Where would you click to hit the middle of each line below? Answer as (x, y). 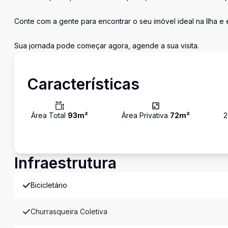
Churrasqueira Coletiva (69, 211)
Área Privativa (146, 115)
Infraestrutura (65, 163)
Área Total (49, 115)
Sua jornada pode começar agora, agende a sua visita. (107, 46)
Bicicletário (49, 185)
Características (83, 84)
